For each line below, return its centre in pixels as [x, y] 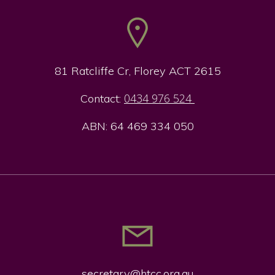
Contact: [102, 99]
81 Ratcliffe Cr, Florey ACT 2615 [137, 71]
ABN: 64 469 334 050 [137, 126]
